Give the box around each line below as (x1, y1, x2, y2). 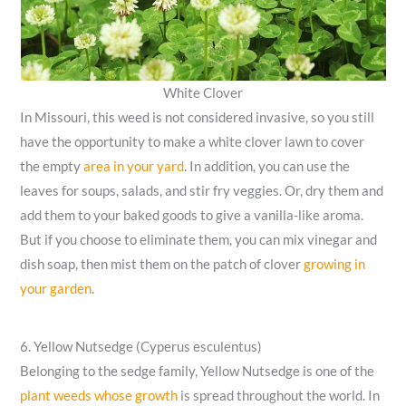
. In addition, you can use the (184, 159, 351, 175)
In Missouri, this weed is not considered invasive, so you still (20, 110, 375, 126)
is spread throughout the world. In (178, 387, 381, 403)
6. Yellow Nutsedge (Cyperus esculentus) (20, 338, 263, 354)
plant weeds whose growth (20, 387, 179, 403)
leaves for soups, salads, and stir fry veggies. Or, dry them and (20, 183, 384, 199)
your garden (20, 281, 92, 297)
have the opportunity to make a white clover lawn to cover (20, 134, 365, 150)
